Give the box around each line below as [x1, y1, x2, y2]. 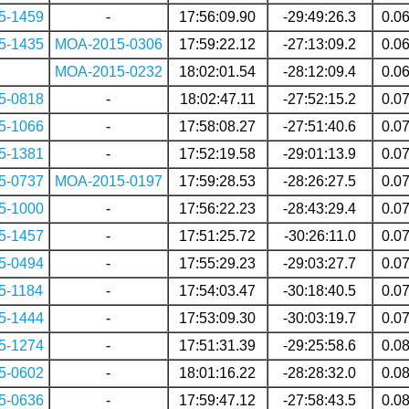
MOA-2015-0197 [54, 173, 163, 189]
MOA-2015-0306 [54, 36, 163, 52]
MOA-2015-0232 [54, 63, 163, 79]
